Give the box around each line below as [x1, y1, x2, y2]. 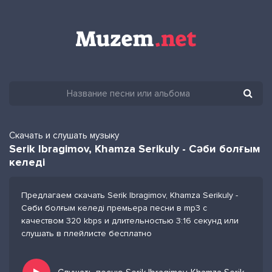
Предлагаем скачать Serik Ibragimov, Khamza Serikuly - [21, 190, 238, 200]
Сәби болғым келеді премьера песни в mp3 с [21, 203, 207, 213]
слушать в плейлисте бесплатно [21, 228, 152, 239]
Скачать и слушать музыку [9, 130, 119, 141]
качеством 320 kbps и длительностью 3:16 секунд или [21, 216, 239, 226]
